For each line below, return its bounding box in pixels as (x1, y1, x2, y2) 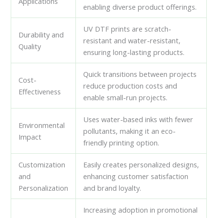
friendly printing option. (83, 138, 160, 148)
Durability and (18, 30, 64, 40)
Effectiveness (18, 87, 61, 97)
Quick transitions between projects (83, 69, 197, 79)
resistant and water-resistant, (83, 36, 181, 46)
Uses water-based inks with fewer (83, 114, 194, 125)
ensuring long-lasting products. (83, 47, 185, 57)
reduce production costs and (83, 81, 178, 91)
